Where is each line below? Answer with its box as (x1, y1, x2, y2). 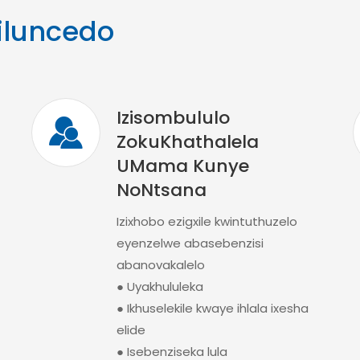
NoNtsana (116, 178, 207, 202)
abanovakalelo (116, 256, 205, 273)
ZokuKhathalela (116, 129, 259, 154)
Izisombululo (116, 105, 230, 130)
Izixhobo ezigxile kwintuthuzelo (116, 213, 297, 230)
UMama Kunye (116, 153, 249, 178)
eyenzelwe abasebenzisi (116, 235, 264, 252)
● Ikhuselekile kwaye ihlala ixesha (116, 300, 309, 317)
